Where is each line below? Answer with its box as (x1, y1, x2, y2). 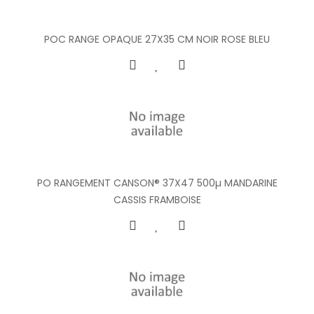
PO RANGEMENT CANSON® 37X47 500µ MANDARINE (36, 175, 278, 190)
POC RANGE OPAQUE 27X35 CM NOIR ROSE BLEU (44, 32, 270, 46)
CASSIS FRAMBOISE (113, 192, 201, 207)
